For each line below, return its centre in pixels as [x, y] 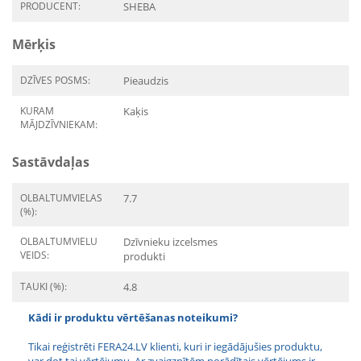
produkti [144, 256]
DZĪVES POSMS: [55, 80]
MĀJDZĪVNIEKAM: [59, 124]
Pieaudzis [146, 81]
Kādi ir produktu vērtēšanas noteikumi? [133, 317]
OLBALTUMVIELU [59, 241]
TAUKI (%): [44, 286]
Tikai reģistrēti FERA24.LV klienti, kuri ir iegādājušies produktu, [175, 346]
